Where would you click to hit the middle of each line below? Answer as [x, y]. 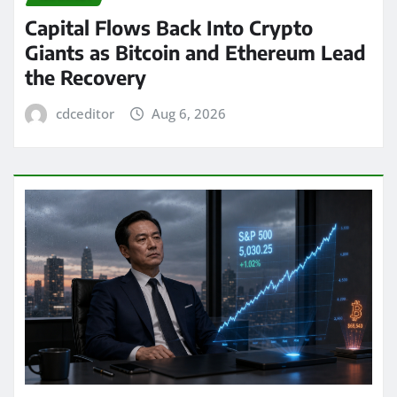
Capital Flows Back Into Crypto [169, 27]
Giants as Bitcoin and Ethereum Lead [195, 52]
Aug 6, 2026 [189, 113]
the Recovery [86, 77]
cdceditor [85, 113]
